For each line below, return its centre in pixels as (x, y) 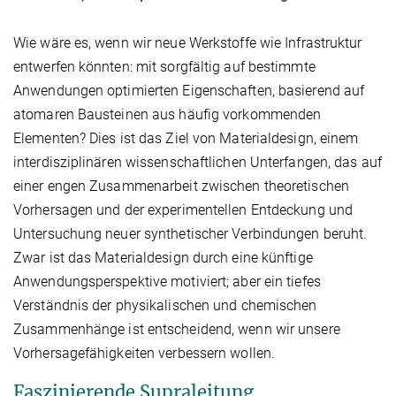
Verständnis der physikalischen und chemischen (165, 306)
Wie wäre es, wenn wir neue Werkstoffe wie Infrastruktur (188, 43)
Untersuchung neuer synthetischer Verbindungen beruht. (190, 234)
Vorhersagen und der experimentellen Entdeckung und (183, 210)
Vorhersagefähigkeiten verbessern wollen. (145, 354)
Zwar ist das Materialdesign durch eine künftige (163, 258)
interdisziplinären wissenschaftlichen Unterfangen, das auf (198, 163)
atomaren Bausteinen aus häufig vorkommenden (168, 115)
